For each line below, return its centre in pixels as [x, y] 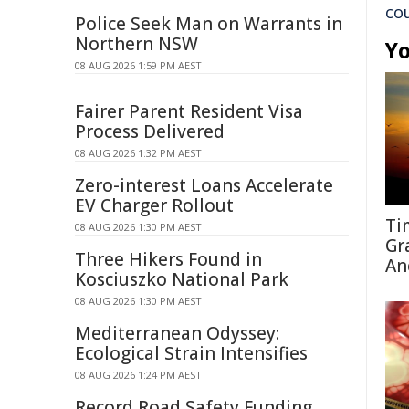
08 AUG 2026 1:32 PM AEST [138, 153]
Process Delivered [150, 131]
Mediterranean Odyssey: [177, 333]
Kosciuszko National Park [182, 279]
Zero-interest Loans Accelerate [204, 185]
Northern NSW [136, 44]
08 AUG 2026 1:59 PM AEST [138, 65]
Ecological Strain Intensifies [191, 353]
